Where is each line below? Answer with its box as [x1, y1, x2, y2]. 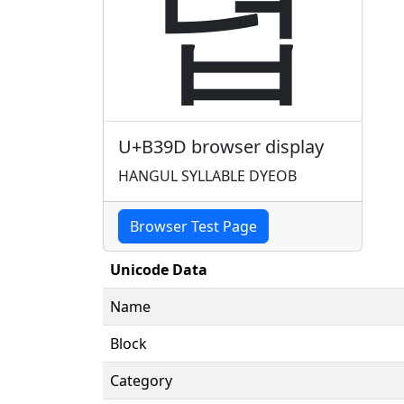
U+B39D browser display [118, 133, 324, 159]
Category [110, 370, 172, 390]
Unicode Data [110, 259, 207, 280]
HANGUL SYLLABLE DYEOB [118, 165, 297, 186]
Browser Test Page [130, 216, 257, 236]
